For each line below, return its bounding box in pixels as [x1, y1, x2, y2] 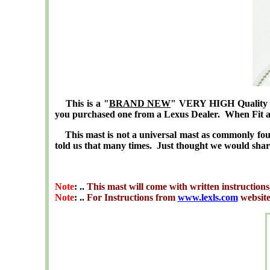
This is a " [57, 98, 109, 108]
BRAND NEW [108, 98, 171, 108]
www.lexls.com [177, 192, 238, 202]
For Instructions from [84, 192, 178, 202]
